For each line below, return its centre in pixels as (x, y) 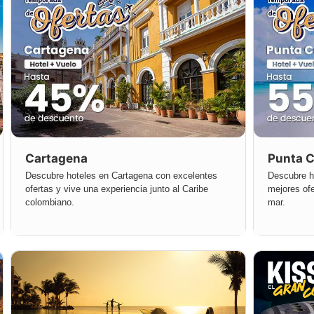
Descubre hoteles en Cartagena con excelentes (121, 176)
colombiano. (50, 203)
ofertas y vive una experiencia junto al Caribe (117, 189)
